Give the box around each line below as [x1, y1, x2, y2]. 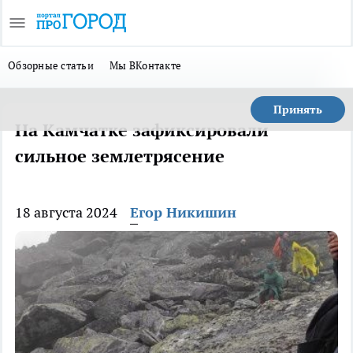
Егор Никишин [130, 203, 236, 221]
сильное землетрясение [15, 145, 225, 167]
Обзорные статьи [8, 58, 95, 72]
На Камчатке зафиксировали [15, 119, 269, 141]
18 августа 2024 [15, 203, 117, 221]
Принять [273, 102, 322, 117]
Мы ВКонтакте [110, 58, 182, 72]
